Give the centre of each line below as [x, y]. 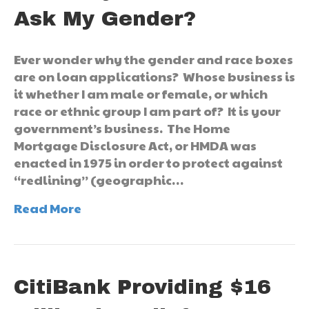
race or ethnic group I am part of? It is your [147, 111]
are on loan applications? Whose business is [154, 77]
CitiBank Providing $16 [142, 287]
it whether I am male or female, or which [141, 94]
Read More [48, 208]
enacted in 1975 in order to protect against [148, 163]
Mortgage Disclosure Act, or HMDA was [135, 146]
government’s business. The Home [122, 128]
